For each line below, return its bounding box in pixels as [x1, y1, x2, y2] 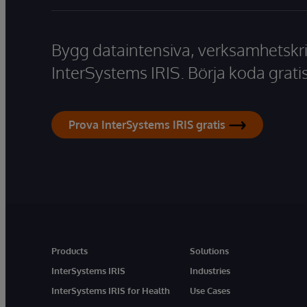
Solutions [190, 245, 230, 256]
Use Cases [190, 285, 231, 296]
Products [51, 245, 88, 256]
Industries [190, 265, 231, 276]
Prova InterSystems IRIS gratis [69, 118, 225, 132]
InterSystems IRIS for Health [51, 285, 170, 296]
